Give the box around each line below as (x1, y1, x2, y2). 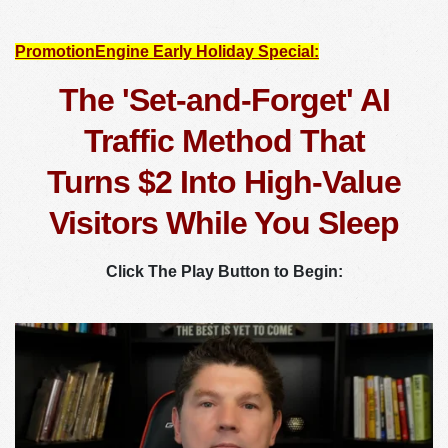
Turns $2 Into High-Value (47, 164, 401, 200)
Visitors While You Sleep (49, 205, 399, 241)
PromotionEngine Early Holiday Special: (15, 43, 319, 60)
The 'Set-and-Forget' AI (58, 82, 390, 118)
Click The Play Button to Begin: (105, 263, 343, 280)
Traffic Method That (83, 123, 365, 159)
